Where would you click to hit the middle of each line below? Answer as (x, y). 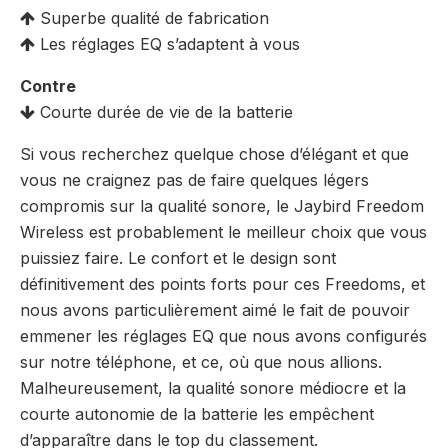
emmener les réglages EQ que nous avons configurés (223, 335)
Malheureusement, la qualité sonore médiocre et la (213, 387)
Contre (48, 85)
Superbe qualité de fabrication (152, 17)
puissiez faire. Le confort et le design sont (178, 257)
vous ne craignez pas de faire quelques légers (194, 179)
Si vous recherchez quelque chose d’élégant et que (214, 153)
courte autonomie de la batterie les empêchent (197, 413)
